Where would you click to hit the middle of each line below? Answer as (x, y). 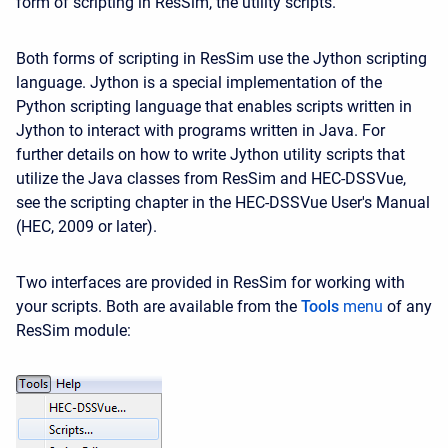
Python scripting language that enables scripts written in (214, 106)
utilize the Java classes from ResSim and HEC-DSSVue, (211, 178)
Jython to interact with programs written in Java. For (200, 130)
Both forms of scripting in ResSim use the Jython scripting (221, 58)
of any (407, 306)
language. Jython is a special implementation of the (199, 82)
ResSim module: (73, 330)
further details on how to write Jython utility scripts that (210, 154)
